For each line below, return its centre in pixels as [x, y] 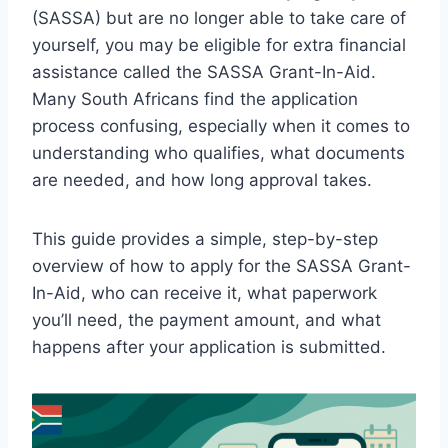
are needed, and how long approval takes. [202, 179]
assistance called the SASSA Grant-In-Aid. [204, 71]
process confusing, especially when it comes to [221, 125]
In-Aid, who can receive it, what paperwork [204, 292]
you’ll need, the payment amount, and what [206, 319]
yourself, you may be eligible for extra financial [219, 44]
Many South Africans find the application [195, 98]
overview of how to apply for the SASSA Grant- [221, 265]
